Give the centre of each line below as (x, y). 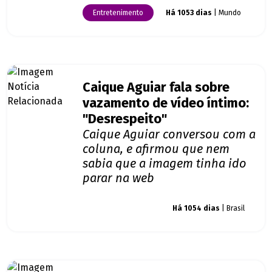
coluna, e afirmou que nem (156, 149)
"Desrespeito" (125, 119)
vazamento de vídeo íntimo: (166, 104)
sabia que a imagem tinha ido (165, 164)
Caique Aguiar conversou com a (169, 134)
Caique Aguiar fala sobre (156, 88)
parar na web (118, 178)
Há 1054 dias (196, 209)
